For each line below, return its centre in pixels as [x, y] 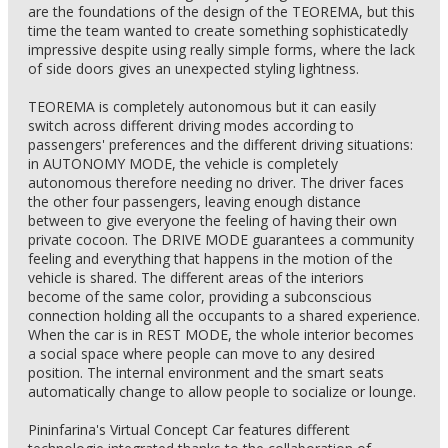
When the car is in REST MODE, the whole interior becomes [221, 334]
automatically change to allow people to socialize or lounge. [222, 391]
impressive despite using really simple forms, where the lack [221, 49]
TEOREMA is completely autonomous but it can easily [202, 106]
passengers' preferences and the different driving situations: [220, 144]
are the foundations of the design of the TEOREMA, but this [221, 11]
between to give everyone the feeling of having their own [212, 220]
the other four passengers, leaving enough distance [194, 201]
